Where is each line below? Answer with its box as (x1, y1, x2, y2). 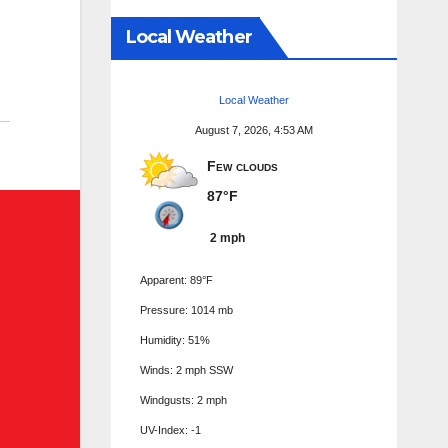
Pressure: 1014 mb (139, 303, 233, 316)
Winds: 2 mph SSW (139, 363, 233, 376)
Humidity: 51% (139, 333, 210, 346)
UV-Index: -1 (139, 423, 201, 436)
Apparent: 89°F (139, 273, 213, 286)
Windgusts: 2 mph (139, 393, 227, 406)
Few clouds (206, 157, 278, 174)
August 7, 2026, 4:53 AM (194, 123, 313, 136)
